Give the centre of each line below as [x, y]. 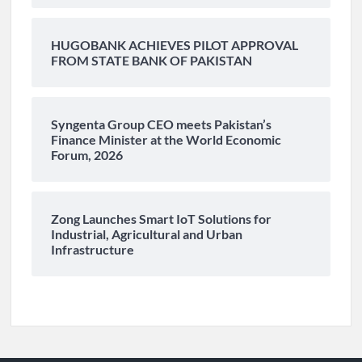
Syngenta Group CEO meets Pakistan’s [162, 124]
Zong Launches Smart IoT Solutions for [162, 219]
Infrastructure [93, 250]
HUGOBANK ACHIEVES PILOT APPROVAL [175, 45]
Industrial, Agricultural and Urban [147, 234]
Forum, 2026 [87, 155]
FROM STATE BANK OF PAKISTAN [152, 61]
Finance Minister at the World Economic [166, 140]
